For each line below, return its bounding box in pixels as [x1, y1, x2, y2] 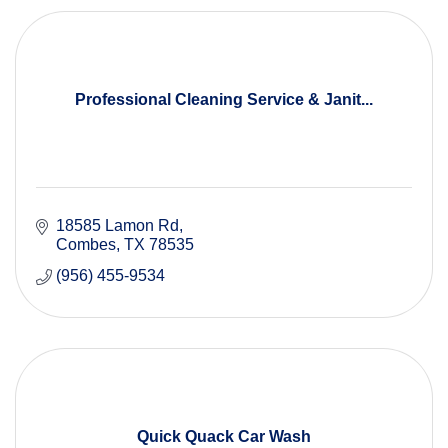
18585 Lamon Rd [56, 217, 179, 235]
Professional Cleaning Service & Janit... [75, 91, 373, 109]
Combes [56, 236, 116, 254]
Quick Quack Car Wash [137, 428, 311, 446]
